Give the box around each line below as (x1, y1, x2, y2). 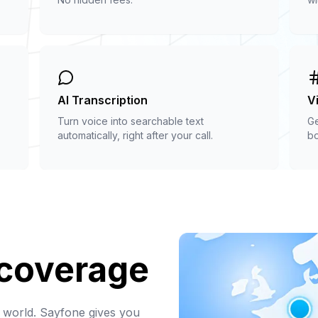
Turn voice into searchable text (57, 114, 204, 127)
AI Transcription (57, 92, 148, 107)
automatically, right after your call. (57, 128, 213, 141)
